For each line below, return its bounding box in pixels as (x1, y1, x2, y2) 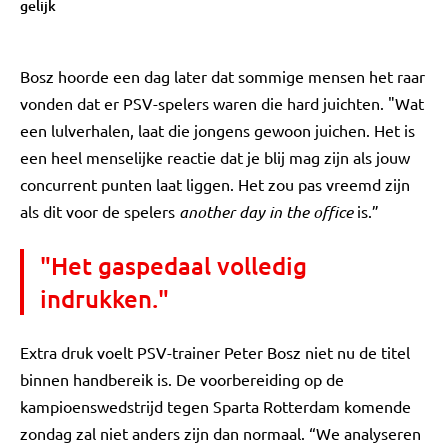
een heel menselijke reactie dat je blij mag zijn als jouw (20, 147, 410, 167)
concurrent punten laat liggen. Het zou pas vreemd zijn (20, 174, 410, 194)
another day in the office (179, 201, 353, 222)
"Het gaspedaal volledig (40, 250, 307, 281)
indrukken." (40, 283, 169, 314)
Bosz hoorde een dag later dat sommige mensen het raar (20, 66, 425, 86)
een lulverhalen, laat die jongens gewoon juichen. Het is (20, 120, 415, 140)
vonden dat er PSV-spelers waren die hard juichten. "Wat (20, 93, 424, 113)
